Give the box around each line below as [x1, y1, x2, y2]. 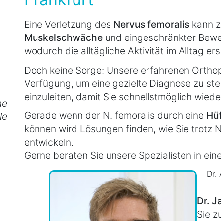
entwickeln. [24, 136, 74, 148]
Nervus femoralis [113, 18, 189, 31]
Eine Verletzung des [24, 18, 113, 31]
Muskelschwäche [24, 32, 105, 44]
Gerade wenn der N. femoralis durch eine [24, 109, 206, 121]
